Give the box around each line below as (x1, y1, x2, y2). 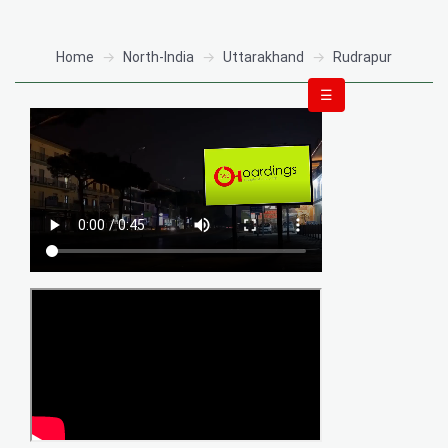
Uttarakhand (223, 49, 304, 66)
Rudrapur (333, 49, 392, 66)
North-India (123, 49, 194, 66)
